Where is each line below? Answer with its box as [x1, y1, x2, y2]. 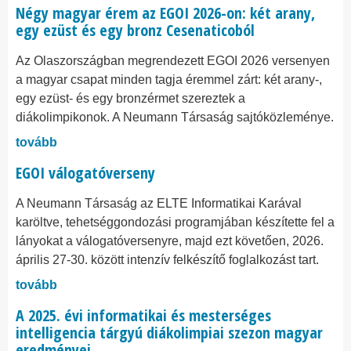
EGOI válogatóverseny [16, 162, 155, 183]
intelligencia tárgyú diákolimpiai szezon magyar [16, 322, 323, 343]
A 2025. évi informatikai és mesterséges [16, 305, 271, 326]
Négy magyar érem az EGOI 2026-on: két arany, [16, 2, 315, 24]
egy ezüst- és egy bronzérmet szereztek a [16, 92, 245, 105]
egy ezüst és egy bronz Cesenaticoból [16, 20, 255, 41]
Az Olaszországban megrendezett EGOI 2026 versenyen [16, 54, 330, 67]
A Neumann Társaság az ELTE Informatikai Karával [16, 197, 302, 210]
